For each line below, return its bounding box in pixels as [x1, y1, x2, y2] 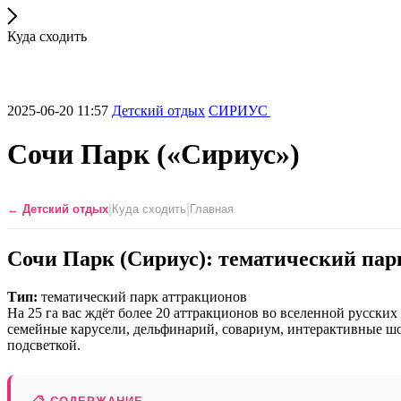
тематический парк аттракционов [38, 288, 247, 304]
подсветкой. [7, 337, 81, 353]
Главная [190, 202, 234, 217]
